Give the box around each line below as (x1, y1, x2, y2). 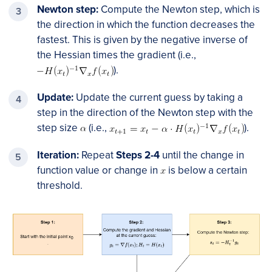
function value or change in (37, 164, 160, 177)
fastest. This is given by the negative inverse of (37, 33, 248, 47)
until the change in (160, 149, 244, 162)
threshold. (37, 179, 83, 192)
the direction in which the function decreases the (37, 18, 255, 32)
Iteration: (37, 149, 79, 162)
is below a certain (166, 164, 247, 177)
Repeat (79, 149, 116, 162)
